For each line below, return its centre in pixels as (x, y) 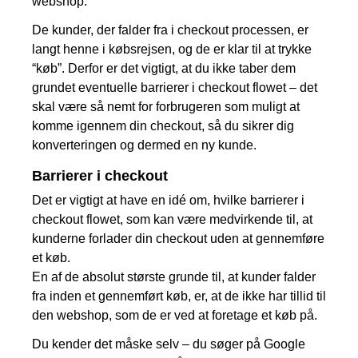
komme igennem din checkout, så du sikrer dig (163, 125)
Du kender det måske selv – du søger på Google (169, 344)
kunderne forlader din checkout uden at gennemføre (178, 238)
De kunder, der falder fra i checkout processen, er (170, 30)
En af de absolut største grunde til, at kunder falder (174, 276)
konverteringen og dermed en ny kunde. (144, 145)
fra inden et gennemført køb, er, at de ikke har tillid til (179, 296)
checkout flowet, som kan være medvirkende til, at (172, 219)
